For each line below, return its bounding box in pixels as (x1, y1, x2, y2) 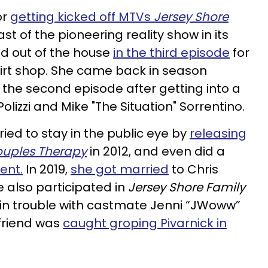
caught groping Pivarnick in (63, 215, 227, 232)
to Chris (169, 161, 218, 178)
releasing (190, 125, 246, 142)
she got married (71, 161, 169, 178)
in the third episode (113, 44, 230, 61)
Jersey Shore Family (128, 179, 245, 196)
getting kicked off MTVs (10, 8, 154, 25)
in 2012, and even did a (87, 143, 225, 160)
